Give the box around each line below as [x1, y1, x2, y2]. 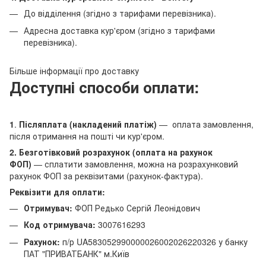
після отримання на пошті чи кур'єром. [9, 130, 164, 142]
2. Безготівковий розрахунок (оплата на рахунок [9, 146, 213, 159]
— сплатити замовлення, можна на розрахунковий [34, 158, 238, 170]
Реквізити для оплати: [9, 186, 105, 198]
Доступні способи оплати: [9, 76, 199, 99]
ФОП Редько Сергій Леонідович [75, 202, 200, 214]
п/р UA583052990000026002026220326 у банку [60, 235, 248, 248]
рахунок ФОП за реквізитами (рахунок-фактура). [9, 170, 203, 182]
